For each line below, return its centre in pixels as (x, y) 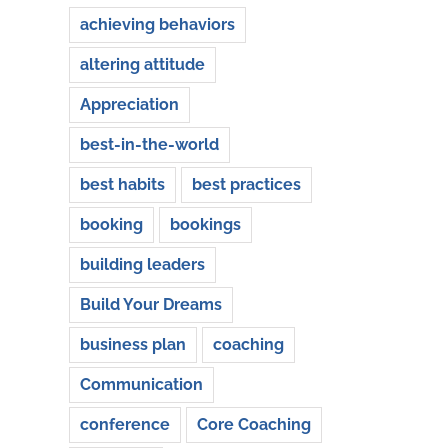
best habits (122, 184)
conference (124, 424)
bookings (205, 224)
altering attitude (142, 64)
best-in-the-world (149, 144)
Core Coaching (253, 424)
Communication (141, 384)
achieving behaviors (157, 24)
